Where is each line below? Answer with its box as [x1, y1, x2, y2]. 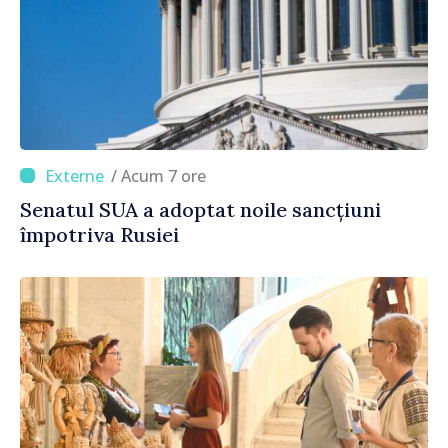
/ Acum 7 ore [121, 164, 206, 187]
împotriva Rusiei [20, 221, 179, 247]
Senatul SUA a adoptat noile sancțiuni [20, 196, 381, 222]
